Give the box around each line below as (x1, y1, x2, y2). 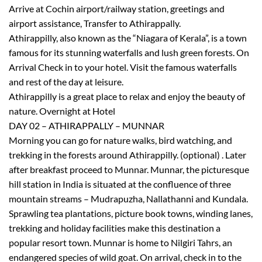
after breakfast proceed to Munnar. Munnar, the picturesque (9, 163, 249, 175)
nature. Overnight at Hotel (9, 105, 115, 116)
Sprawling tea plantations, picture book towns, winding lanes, (9, 207, 253, 219)
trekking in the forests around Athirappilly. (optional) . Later (9, 149, 246, 160)
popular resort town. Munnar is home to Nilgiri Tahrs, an (9, 236, 232, 248)
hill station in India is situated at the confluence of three (9, 178, 231, 189)
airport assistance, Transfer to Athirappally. (9, 17, 181, 29)
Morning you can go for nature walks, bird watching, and (9, 134, 232, 146)
